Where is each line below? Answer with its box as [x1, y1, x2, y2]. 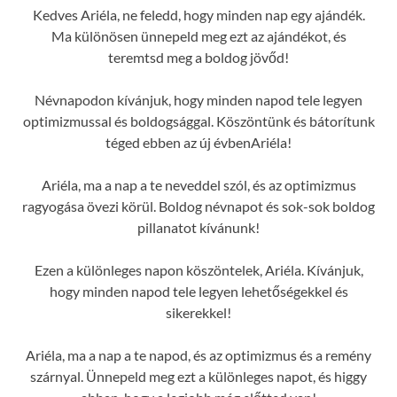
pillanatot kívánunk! [137, 219, 260, 237]
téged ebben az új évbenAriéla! [105, 134, 292, 152]
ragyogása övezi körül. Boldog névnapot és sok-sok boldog [22, 198, 375, 215]
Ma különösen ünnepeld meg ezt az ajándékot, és [51, 27, 346, 45]
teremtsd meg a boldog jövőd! [108, 49, 289, 66]
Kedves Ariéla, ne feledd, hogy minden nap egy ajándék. [32, 6, 365, 24]
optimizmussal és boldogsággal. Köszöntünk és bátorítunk [22, 113, 375, 130]
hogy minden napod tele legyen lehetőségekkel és [49, 283, 348, 300]
